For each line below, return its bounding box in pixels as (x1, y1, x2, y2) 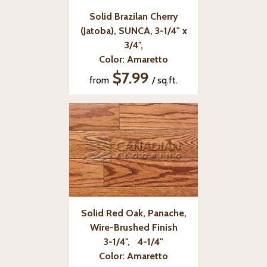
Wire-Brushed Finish (89, 221, 178, 233)
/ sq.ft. (152, 74, 178, 86)
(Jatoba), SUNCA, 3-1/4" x (80, 24, 187, 36)
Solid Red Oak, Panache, (80, 207, 187, 219)
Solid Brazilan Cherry (89, 10, 178, 22)
